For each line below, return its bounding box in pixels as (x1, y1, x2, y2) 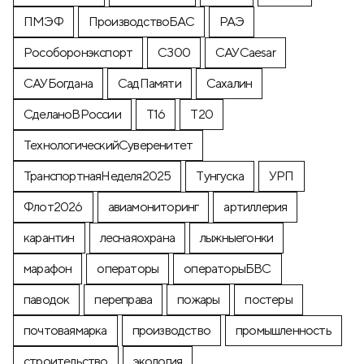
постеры (245, 291, 292, 307)
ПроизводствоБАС (88, 13, 194, 29)
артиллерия (223, 198, 288, 214)
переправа (94, 291, 153, 307)
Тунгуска (196, 167, 245, 184)
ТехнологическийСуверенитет (24, 136, 193, 153)
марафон (24, 260, 72, 276)
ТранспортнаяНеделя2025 (24, 167, 171, 184)
